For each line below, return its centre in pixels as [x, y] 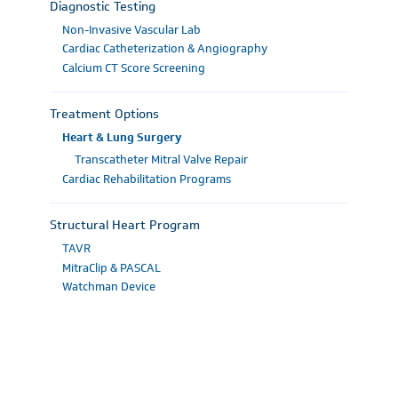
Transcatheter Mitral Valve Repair [161, 159]
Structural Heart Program [125, 225]
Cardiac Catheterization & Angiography [165, 48]
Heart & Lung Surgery [122, 137]
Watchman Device [109, 287]
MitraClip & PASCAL [111, 267]
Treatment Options [104, 114]
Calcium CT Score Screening [134, 68]
